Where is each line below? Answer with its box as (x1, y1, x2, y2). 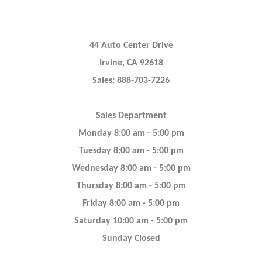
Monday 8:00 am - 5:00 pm (78, 129, 184, 138)
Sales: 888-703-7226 (92, 76, 170, 85)
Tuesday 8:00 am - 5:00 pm (78, 146, 184, 156)
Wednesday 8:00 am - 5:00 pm (71, 164, 191, 173)
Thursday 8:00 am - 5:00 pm (76, 181, 186, 191)
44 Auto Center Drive (89, 41, 173, 50)
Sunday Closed (102, 234, 160, 243)
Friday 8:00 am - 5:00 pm (82, 199, 180, 208)
